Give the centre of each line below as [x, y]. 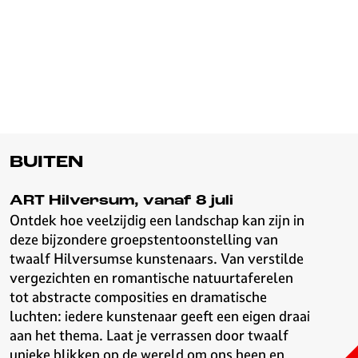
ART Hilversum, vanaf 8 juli [121, 201]
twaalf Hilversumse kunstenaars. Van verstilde [157, 259]
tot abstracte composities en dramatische [138, 297]
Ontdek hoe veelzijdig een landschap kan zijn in [157, 220]
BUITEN [46, 163]
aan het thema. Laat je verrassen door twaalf [149, 335]
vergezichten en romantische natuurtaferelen [151, 278]
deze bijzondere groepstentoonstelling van [144, 239]
